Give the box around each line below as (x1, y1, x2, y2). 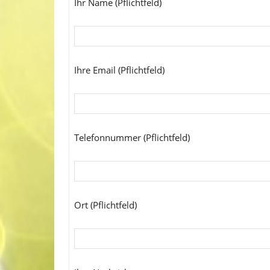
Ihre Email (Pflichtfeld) (74, 63, 165, 76)
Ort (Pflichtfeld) (74, 198, 137, 211)
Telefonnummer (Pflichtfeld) (74, 131, 190, 143)
